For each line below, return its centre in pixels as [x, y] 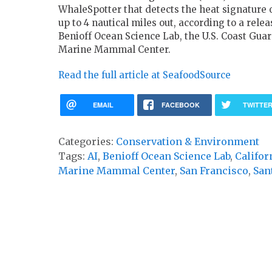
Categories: [87, 142]
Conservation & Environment [188, 142]
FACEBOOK [180, 105]
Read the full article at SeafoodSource [144, 75]
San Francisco [214, 171]
